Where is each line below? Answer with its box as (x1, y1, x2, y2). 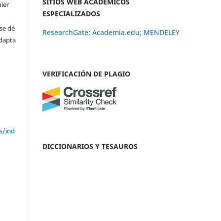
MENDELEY (144, 27, 180, 37)
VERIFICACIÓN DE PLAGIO (42, 69, 130, 78)
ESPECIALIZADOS (42, 8, 100, 18)
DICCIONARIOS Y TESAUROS (42, 141, 138, 151)
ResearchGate (42, 27, 88, 37)
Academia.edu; (92, 27, 142, 37)
